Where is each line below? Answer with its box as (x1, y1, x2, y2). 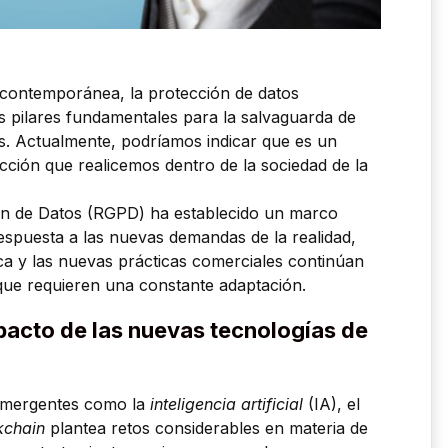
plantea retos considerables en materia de (45, 418, 368, 439)
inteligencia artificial (150, 394, 303, 415)
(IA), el (303, 394, 360, 415)
